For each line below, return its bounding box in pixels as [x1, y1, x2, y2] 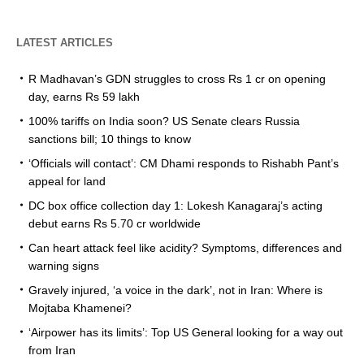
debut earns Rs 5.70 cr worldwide [28, 216, 201, 230]
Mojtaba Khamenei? [28, 301, 132, 314]
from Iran [28, 343, 76, 357]
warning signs [28, 258, 99, 272]
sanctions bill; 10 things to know [28, 132, 191, 145]
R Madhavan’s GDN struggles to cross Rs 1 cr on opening [28, 71, 326, 85]
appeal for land [28, 174, 106, 188]
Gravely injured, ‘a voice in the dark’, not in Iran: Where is [28, 283, 323, 297]
